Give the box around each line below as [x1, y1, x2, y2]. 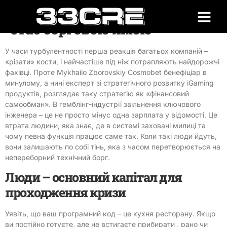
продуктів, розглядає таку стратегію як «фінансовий [5, 89, 189, 98]
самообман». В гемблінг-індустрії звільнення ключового [5, 100, 201, 108]
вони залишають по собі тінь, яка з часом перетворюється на [5, 142, 220, 151]
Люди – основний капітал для [5, 169, 182, 186]
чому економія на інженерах [10, 3, 211, 22]
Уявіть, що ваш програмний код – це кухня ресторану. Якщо [5, 209, 215, 218]
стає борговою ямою [10, 20, 152, 39]
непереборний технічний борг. [5, 153, 110, 162]
